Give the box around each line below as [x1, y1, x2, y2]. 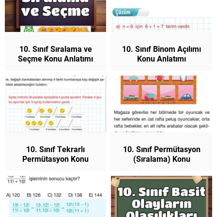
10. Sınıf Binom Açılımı [122, 43, 201, 54]
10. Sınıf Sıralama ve [19, 43, 92, 54]
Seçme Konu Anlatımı [18, 53, 93, 63]
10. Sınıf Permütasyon [123, 144, 201, 155]
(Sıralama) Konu [133, 154, 190, 164]
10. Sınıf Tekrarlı [26, 144, 85, 155]
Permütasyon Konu [22, 154, 89, 164]
